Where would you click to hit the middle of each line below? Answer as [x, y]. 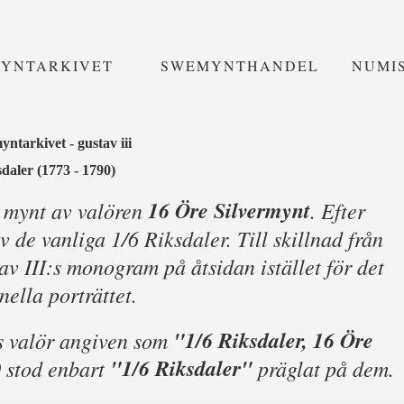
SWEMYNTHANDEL [240, 65]
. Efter [337, 210]
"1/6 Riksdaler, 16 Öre [273, 340]
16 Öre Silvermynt [229, 210]
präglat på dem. [323, 368]
